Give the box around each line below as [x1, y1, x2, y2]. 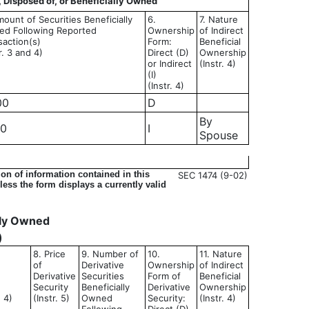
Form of [148, 270, 181, 281]
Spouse [199, 128, 238, 142]
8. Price [33, 248, 66, 259]
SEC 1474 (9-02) [178, 170, 248, 181]
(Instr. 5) [33, 292, 70, 303]
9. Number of [81, 248, 139, 259]
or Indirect [148, 58, 192, 69]
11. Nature [199, 248, 242, 259]
